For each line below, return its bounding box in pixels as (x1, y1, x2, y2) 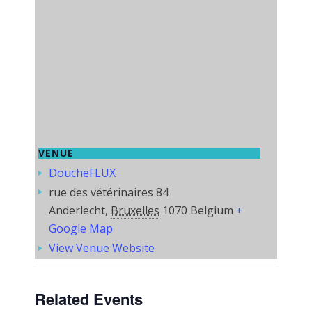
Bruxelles (111, 202, 159, 218)
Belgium (190, 202, 233, 218)
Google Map (49, 220, 113, 236)
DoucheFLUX (49, 164, 116, 180)
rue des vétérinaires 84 (49, 184, 169, 200)
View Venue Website (49, 240, 155, 256)
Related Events (35, 287, 143, 310)
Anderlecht (49, 202, 105, 218)
